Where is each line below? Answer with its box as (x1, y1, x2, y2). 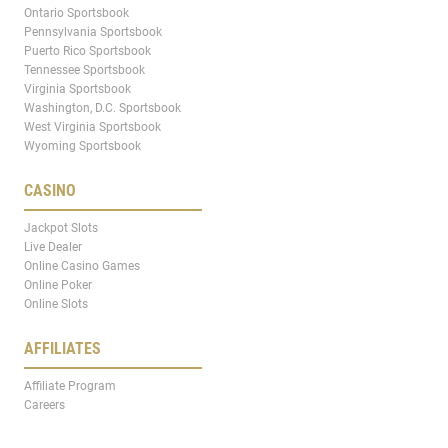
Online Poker (24, 277, 92, 292)
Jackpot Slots (24, 220, 98, 235)
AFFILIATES (24, 338, 101, 358)
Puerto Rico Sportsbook (24, 43, 151, 58)
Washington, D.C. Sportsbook (24, 100, 181, 115)
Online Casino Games (24, 258, 140, 273)
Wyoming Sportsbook (24, 138, 141, 153)
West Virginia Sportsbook (24, 119, 161, 134)
